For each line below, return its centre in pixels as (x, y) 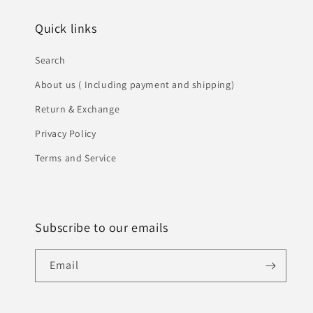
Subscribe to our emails (102, 227)
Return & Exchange (78, 109)
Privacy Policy (66, 133)
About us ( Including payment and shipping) (135, 85)
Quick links (66, 28)
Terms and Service (76, 158)
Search (50, 60)
